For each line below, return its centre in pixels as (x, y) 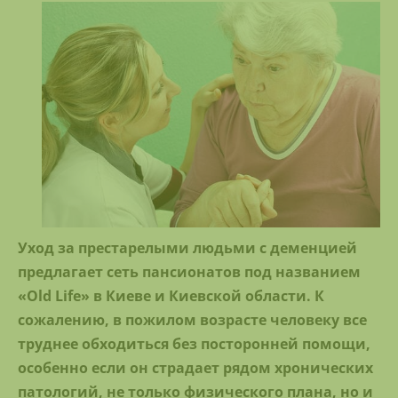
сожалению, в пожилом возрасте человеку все (192, 319)
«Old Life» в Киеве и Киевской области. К (171, 295)
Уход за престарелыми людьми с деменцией (187, 247)
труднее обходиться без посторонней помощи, (194, 343)
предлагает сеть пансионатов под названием (189, 271)
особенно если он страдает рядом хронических (195, 367)
